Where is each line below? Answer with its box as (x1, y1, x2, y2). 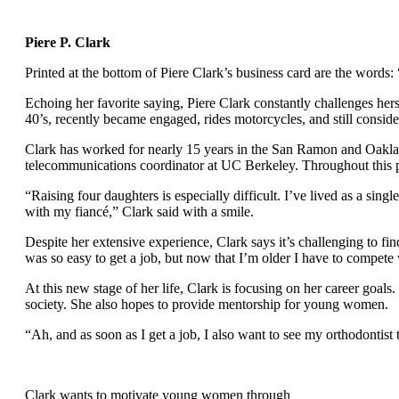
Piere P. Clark (25, 34, 110, 50)
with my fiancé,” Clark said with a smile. (25, 203, 254, 219)
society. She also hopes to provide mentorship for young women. (25, 296, 388, 312)
